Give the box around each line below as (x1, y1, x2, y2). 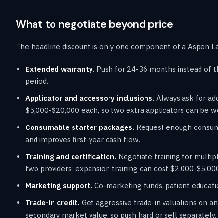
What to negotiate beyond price (16, 17, 173, 31)
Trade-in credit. (25, 198, 80, 207)
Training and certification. (25, 151, 116, 161)
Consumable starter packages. (25, 122, 134, 132)
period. (25, 76, 48, 86)
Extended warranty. (25, 64, 94, 73)
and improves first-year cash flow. (25, 134, 140, 144)
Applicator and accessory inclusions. (25, 93, 154, 103)
